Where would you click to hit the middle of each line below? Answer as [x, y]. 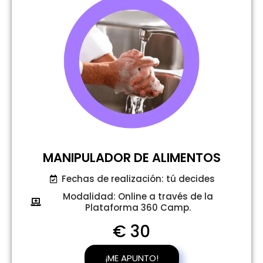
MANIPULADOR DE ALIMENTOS [131, 158]
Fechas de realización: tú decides [138, 179]
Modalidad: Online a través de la [138, 197]
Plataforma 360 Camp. [138, 208]
